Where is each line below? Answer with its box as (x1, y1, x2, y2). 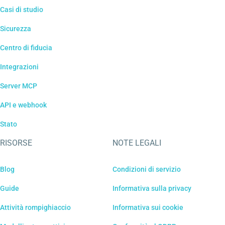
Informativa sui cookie (113, 203, 183, 211)
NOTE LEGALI (113, 138, 161, 148)
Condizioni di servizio (113, 165, 181, 173)
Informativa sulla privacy (113, 184, 191, 192)
